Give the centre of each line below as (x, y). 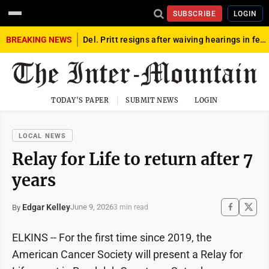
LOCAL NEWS (42, 136)
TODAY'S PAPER (80, 100)
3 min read (131, 207)
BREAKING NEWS (39, 40)
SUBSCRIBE (195, 14)
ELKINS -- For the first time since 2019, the (112, 237)
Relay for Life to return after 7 (132, 159)
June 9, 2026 (92, 207)
